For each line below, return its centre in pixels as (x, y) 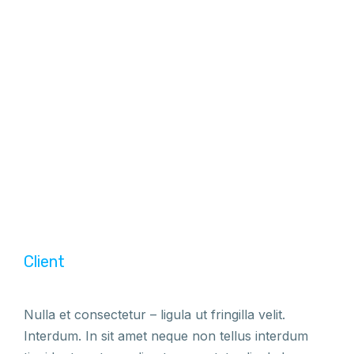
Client (44, 262)
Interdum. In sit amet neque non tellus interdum (166, 336)
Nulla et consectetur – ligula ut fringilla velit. (154, 314)
